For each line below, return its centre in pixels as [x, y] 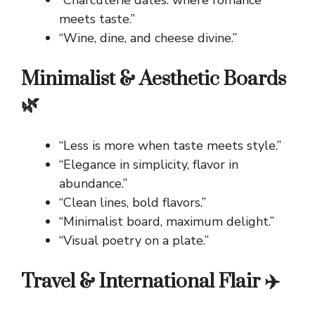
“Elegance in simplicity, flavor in [149, 165]
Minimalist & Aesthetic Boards [154, 79]
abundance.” [93, 184]
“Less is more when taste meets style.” [170, 146]
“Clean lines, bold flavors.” [133, 203]
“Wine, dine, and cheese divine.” [148, 38]
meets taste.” [97, 19]
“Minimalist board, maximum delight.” [167, 222]
